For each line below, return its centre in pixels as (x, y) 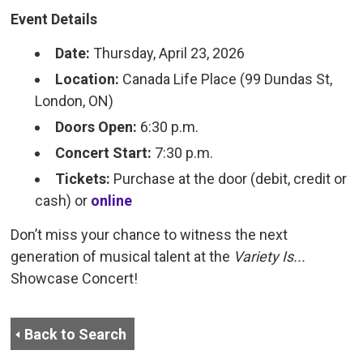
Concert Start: (104, 153)
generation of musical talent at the (122, 257)
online (112, 201)
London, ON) (75, 101)
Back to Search (76, 335)
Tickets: (83, 179)
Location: (88, 79)
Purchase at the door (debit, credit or (229, 179)
